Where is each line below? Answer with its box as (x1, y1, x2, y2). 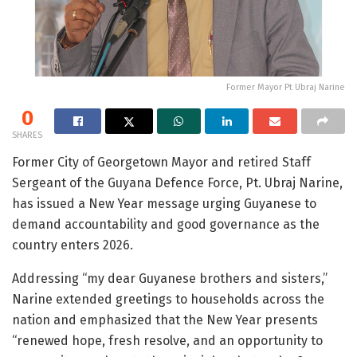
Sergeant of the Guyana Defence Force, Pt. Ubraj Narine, (12, 175, 343, 190)
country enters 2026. (12, 237, 133, 253)
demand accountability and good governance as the (12, 216, 320, 232)
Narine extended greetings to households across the (12, 291, 324, 307)
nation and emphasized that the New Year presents (12, 312, 318, 328)
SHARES (12, 129, 42, 140)
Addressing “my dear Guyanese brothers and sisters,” (12, 270, 328, 286)
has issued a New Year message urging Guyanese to (12, 195, 316, 211)
